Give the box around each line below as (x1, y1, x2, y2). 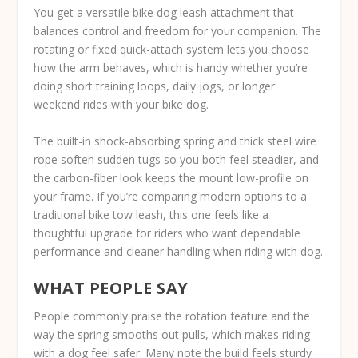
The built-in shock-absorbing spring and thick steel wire (34, 133, 317, 149)
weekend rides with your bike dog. (34, 97, 209, 113)
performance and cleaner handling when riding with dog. (34, 243, 324, 259)
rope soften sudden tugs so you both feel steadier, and (34, 151, 320, 167)
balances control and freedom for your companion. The (34, 23, 322, 39)
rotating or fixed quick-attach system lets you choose (34, 42, 310, 58)
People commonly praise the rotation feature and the (34, 308, 311, 324)
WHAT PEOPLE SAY (34, 276, 189, 299)
